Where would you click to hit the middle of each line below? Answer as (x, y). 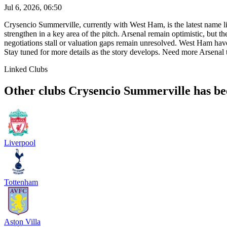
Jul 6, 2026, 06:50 (33, 8)
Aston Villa (22, 221)
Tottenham (21, 182)
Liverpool (20, 142)
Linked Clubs (26, 69)
